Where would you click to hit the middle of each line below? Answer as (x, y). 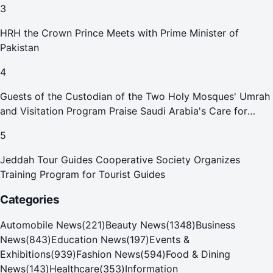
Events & (169, 239)
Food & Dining (198, 254)
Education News (89, 239)
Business (215, 225)
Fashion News (108, 254)
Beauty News (136, 225)
